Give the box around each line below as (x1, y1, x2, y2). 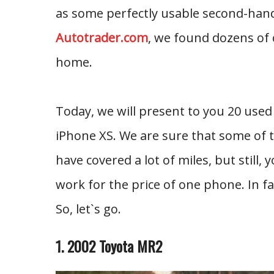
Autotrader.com (55, 29, 148, 46)
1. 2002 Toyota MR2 (55, 235, 162, 257)
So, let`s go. (55, 201, 121, 217)
